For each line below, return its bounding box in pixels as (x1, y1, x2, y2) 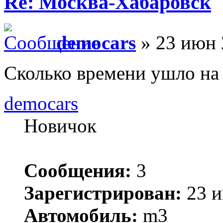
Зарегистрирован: (24, 182, 182, 204)
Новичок (24, 114, 97, 136)
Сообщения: (24, 159, 131, 181)
